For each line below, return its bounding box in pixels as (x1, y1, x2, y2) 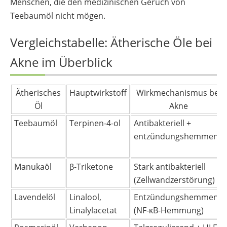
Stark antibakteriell (134, 161, 206, 172)
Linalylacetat (69, 204, 117, 216)
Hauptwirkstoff (69, 87, 127, 98)
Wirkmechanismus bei (136, 87, 221, 98)
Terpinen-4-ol (69, 117, 121, 129)
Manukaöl (14, 161, 52, 172)
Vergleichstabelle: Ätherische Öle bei (10, 33, 212, 51)
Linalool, (69, 191, 101, 203)
